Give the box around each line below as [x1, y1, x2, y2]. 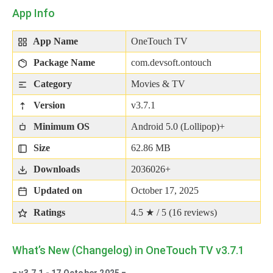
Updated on [31, 185, 82, 196]
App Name [31, 35, 78, 46]
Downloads [31, 163, 80, 174]
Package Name [31, 57, 95, 68]
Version [31, 99, 65, 110]
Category [31, 78, 72, 89]
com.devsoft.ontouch [131, 57, 211, 68]
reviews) [182, 207, 217, 218]
